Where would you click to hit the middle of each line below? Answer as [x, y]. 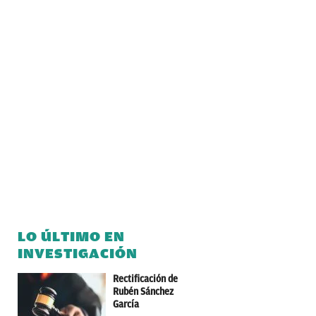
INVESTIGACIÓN [78, 253]
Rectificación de [145, 279]
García [126, 304]
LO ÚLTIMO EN [71, 236]
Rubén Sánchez [143, 291]
